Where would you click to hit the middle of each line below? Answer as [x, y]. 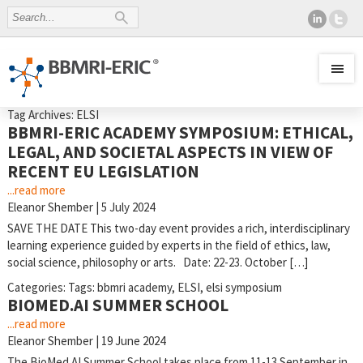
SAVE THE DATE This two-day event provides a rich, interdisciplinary [178, 228]
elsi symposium [243, 287]
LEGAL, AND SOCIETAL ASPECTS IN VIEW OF [170, 152]
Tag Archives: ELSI [53, 115]
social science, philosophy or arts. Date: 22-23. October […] [157, 262]
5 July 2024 [128, 207]
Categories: [37, 287]
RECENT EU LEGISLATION [103, 171]
